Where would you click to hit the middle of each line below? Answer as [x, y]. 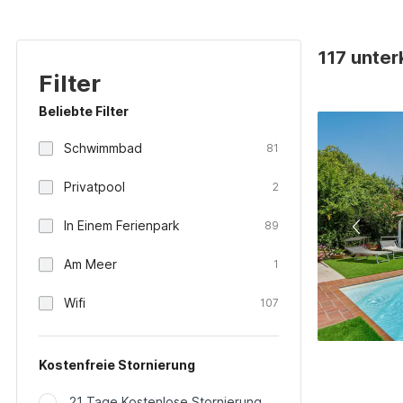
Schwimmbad [103, 148]
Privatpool [94, 187]
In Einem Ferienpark [122, 225]
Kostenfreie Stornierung [117, 365]
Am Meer [90, 264]
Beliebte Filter [84, 111]
